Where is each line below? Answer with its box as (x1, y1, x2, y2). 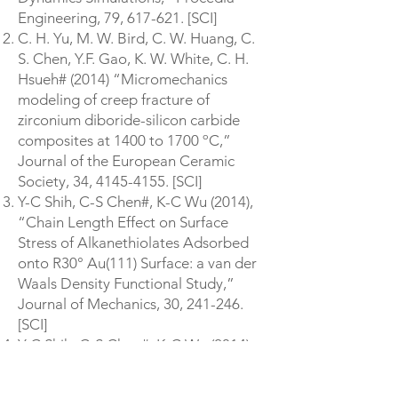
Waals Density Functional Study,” (18, 275, 235, 292)
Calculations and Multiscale (18, 377, 197, 394)
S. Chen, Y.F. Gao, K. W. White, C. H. (18, 50, 249, 68)
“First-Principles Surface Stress (18, 356, 218, 374)
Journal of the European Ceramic (18, 152, 235, 170)
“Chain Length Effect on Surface (18, 213, 228, 231)
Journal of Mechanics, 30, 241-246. (18, 295, 243, 313)
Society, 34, (18, 172, 96, 190)
